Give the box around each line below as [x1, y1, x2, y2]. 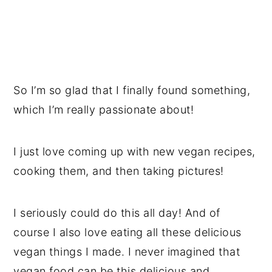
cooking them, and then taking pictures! [13, 165, 224, 178]
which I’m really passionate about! [13, 103, 194, 117]
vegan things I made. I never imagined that [13, 245, 240, 259]
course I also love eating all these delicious [13, 226, 242, 239]
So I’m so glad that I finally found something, [13, 84, 251, 97]
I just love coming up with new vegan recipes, [13, 145, 256, 158]
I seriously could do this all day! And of [13, 206, 220, 220]
